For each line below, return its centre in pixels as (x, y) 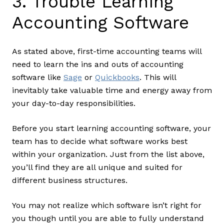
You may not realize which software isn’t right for (107, 205)
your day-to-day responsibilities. (75, 103)
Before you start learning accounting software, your (111, 128)
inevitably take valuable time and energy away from (112, 90)
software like (38, 77)
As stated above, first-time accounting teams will (107, 51)
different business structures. (71, 180)
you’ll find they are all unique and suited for (97, 167)
